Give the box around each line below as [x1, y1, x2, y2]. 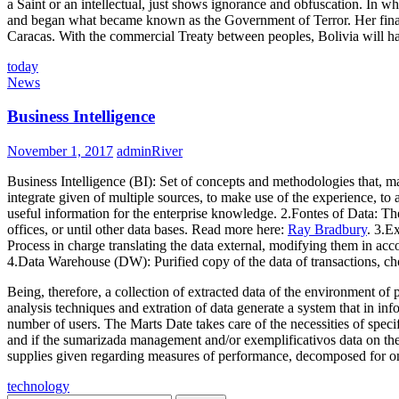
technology [7, 379, 69, 394]
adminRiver [117, 143, 183, 159]
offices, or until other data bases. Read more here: [7, 222, 288, 237]
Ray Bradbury [288, 222, 367, 237]
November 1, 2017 [7, 143, 113, 159]
